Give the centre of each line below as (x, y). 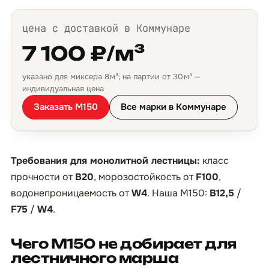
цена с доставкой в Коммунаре (106, 28)
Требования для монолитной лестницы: (105, 161)
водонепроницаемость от (71, 193)
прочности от (43, 177)
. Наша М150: (178, 193)
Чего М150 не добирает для (124, 243)
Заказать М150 (66, 107)
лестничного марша (95, 258)
